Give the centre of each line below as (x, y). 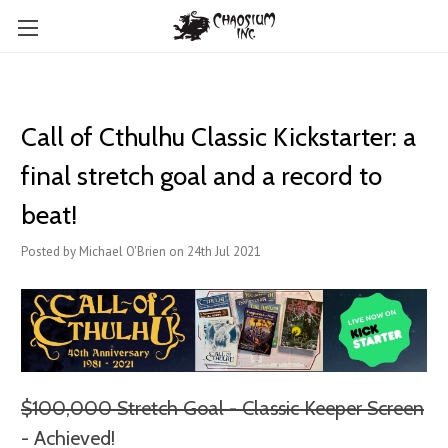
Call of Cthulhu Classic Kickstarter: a (218, 137)
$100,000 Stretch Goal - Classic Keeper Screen (222, 408)
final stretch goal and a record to (201, 176)
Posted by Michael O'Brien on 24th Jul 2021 (141, 251)
